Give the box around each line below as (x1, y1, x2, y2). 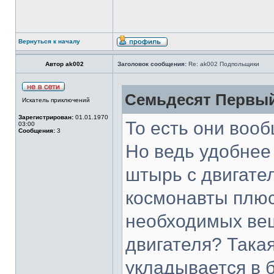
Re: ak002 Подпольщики (187, 61, 259, 67)
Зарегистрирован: (18, 114, 73, 120)
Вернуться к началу (18, 38, 80, 45)
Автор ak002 (45, 61, 84, 67)
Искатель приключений (22, 97, 90, 103)
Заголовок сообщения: (117, 61, 187, 67)
